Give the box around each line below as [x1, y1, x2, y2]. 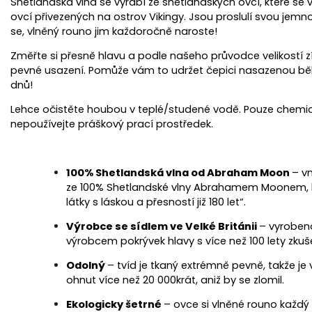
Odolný [66, 258, 107, 272]
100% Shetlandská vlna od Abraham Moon [66, 166, 292, 180]
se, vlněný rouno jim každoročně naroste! [10, 24, 217, 38]
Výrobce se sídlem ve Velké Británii [66, 219, 259, 233]
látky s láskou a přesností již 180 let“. [66, 195, 246, 209]
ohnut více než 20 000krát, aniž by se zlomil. [66, 273, 284, 287]
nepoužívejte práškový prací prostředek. [10, 117, 213, 131]
